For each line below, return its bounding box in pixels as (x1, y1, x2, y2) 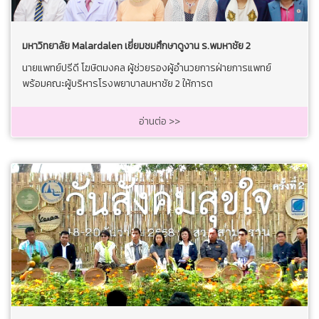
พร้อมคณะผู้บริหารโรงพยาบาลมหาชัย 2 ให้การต (22, 75, 213, 91)
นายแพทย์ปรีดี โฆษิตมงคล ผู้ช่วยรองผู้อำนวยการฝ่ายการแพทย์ (22, 60, 271, 75)
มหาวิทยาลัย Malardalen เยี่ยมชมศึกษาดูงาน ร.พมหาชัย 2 (22, 38, 251, 53)
